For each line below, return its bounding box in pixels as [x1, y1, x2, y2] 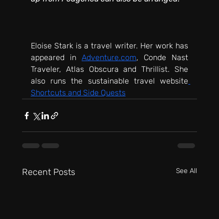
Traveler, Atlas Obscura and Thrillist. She [30, 65, 189, 74]
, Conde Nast [136, 53, 189, 63]
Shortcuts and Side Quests [30, 88, 126, 98]
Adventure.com [82, 53, 136, 63]
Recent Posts [22, 167, 75, 178]
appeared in [30, 53, 82, 63]
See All [176, 167, 197, 175]
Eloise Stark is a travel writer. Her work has [30, 41, 189, 51]
